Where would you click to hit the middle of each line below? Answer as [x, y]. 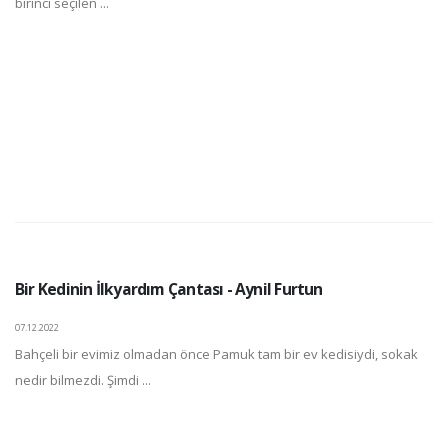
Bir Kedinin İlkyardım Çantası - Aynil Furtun [169, 288]
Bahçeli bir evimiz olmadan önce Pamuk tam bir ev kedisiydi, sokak [216, 353]
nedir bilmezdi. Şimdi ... [83, 379]
